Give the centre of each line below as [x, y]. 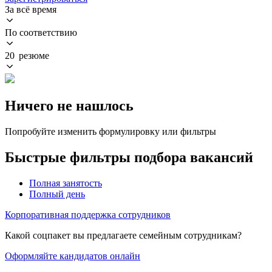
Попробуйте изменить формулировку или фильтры [110, 131]
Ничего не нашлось [69, 105]
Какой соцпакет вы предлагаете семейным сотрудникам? [123, 235]
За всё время [31, 9]
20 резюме [27, 55]
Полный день [57, 194]
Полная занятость [66, 183]
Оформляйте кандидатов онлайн [73, 256]
